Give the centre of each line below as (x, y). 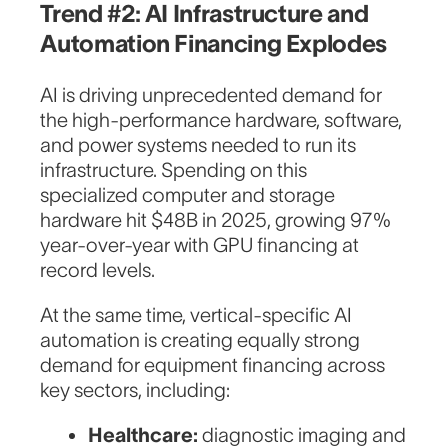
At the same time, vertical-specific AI (196, 315)
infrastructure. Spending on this (174, 170)
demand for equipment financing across (213, 365)
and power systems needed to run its (198, 145)
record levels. (98, 270)
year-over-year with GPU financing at (200, 245)
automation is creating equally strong (200, 340)
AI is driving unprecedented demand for (211, 95)
